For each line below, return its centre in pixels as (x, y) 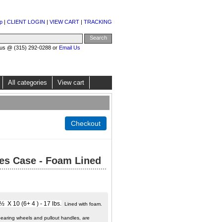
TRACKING (98, 22)
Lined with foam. (82, 204)
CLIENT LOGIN (26, 22)
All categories (28, 83)
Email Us (70, 48)
